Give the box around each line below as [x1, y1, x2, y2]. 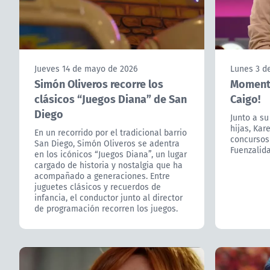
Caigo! [230, 90, 260, 107]
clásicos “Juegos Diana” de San [34, 90, 187, 107]
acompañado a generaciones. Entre [34, 169, 170, 182]
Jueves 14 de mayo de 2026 [34, 62, 137, 75]
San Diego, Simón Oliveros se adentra [34, 137, 180, 149]
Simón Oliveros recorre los [34, 75, 163, 92]
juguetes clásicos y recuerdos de [34, 180, 161, 193]
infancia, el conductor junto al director [34, 191, 183, 204]
